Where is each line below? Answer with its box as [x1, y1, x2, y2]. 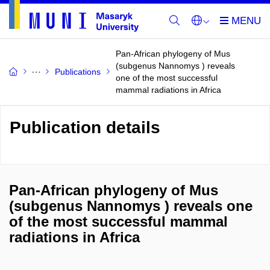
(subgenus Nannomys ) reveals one [9, 198, 253, 214]
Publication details [10, 118, 160, 137]
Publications [55, 67, 101, 77]
